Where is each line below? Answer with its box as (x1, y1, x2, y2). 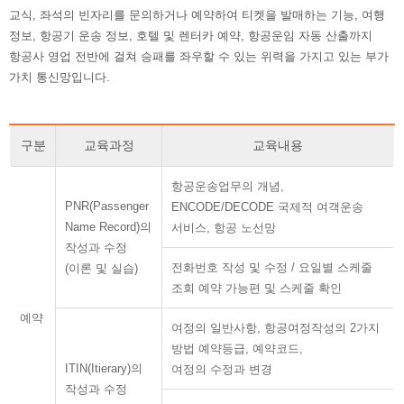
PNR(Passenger (65, 199, 149, 213)
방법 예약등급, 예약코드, (171, 342, 303, 355)
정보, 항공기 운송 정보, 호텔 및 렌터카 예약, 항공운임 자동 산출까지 (9, 29, 372, 42)
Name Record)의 (65, 220, 151, 234)
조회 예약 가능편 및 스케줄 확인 (171, 281, 342, 295)
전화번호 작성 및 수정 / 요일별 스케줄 (171, 261, 372, 274)
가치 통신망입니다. (9, 70, 110, 84)
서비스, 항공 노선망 (171, 221, 276, 234)
